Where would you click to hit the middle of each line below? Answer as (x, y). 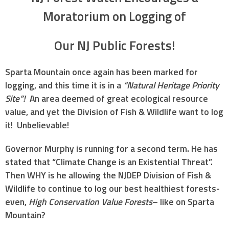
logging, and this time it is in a (64, 85)
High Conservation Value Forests (90, 202)
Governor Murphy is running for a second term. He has (111, 149)
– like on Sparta (183, 202)
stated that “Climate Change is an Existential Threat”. (109, 162)
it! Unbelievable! (37, 125)
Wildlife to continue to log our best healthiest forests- (112, 189)
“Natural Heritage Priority (171, 85)
